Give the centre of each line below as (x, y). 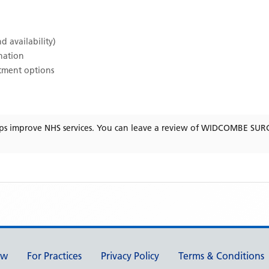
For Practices (54, 256)
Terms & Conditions (221, 256)
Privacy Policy (130, 256)
